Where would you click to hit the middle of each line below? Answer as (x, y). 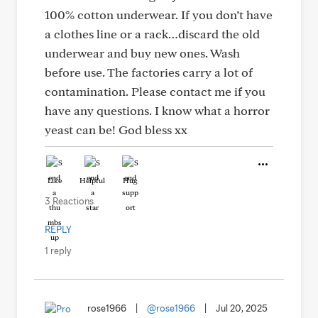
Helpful (92, 180)
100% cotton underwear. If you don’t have (159, 15)
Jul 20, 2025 (242, 308)
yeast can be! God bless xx (116, 130)
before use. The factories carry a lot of (149, 72)
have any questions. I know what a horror (157, 110)
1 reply (58, 251)
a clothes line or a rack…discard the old (152, 34)
